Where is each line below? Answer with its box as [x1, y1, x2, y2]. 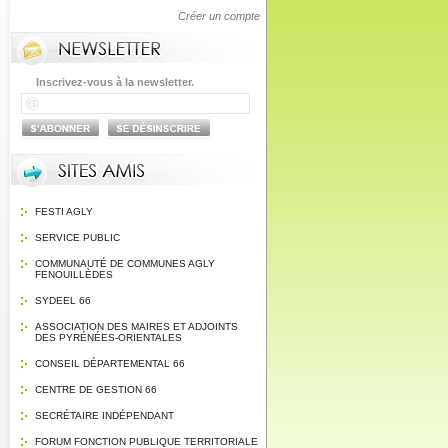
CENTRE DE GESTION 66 [35, 384, 157, 395]
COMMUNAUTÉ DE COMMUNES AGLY [35, 258, 215, 269]
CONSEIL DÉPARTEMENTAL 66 [35, 358, 185, 369]
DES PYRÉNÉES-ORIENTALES [35, 332, 182, 343]
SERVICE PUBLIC [35, 232, 120, 243]
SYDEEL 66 [35, 295, 91, 306]
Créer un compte [178, 10, 260, 22]
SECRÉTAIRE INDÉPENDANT [35, 410, 174, 421]
